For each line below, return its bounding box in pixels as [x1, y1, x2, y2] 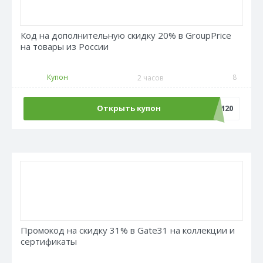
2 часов [137, 73, 163, 83]
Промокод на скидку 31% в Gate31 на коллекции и [21, 224, 235, 236]
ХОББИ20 [196, 103, 233, 113]
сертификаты [21, 235, 77, 247]
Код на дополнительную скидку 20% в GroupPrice [21, 29, 231, 41]
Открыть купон [96, 103, 161, 113]
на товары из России [21, 41, 109, 52]
